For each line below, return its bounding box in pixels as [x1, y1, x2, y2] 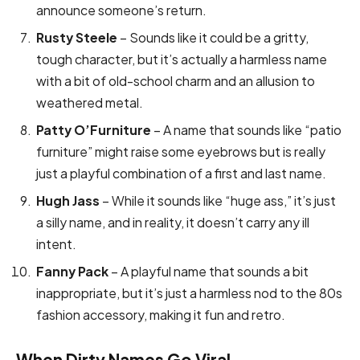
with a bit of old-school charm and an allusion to [36, 72, 315, 89]
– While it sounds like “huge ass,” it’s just [100, 191, 336, 209]
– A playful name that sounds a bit [108, 262, 309, 280]
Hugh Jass [36, 191, 100, 209]
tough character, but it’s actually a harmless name [36, 50, 327, 67]
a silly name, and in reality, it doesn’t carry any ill [36, 213, 309, 231]
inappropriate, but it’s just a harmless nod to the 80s [36, 284, 342, 301]
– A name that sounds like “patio [151, 121, 342, 138]
